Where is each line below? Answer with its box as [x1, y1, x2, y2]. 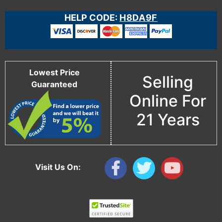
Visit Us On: [35, 162, 81, 172]
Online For [129, 91, 206, 111]
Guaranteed [31, 79, 77, 89]
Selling [142, 72, 193, 92]
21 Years [136, 110, 200, 129]
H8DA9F [119, 12, 158, 23]
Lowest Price [29, 67, 80, 77]
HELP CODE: [64, 12, 118, 23]
